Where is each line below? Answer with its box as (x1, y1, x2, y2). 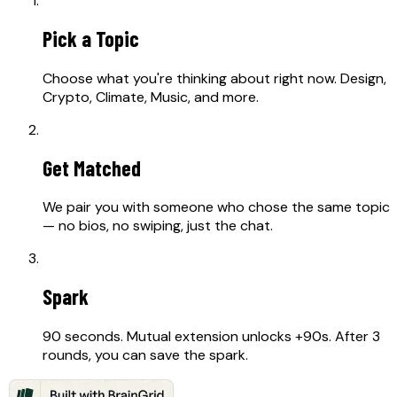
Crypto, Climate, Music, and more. (43, 87, 259, 106)
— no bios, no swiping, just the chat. (43, 216, 273, 236)
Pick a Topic (43, 25, 139, 51)
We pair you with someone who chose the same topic (43, 198, 390, 217)
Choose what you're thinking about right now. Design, (43, 68, 386, 88)
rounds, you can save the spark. (43, 346, 248, 365)
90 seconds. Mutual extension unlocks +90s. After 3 (43, 327, 380, 346)
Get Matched (43, 154, 141, 181)
